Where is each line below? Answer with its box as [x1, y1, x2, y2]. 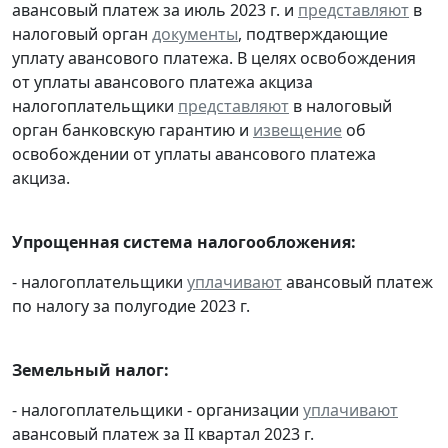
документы [152, 22, 238, 45]
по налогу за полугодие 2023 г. [12, 294, 250, 317]
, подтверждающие [238, 22, 388, 45]
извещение [253, 118, 342, 141]
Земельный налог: [12, 358, 169, 381]
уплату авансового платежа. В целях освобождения [12, 46, 416, 69]
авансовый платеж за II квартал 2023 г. [12, 422, 314, 445]
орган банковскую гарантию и [12, 118, 253, 141]
